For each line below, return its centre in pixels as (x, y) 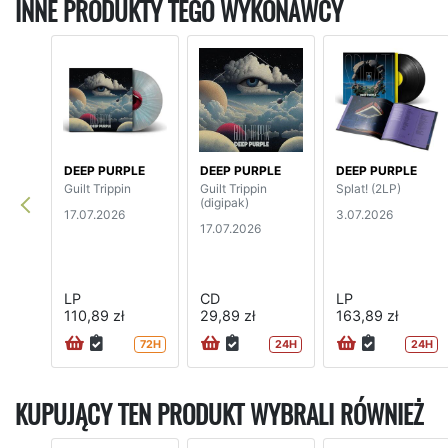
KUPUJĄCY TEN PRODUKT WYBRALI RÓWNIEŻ (219, 415)
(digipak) (224, 202)
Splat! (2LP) (368, 188)
